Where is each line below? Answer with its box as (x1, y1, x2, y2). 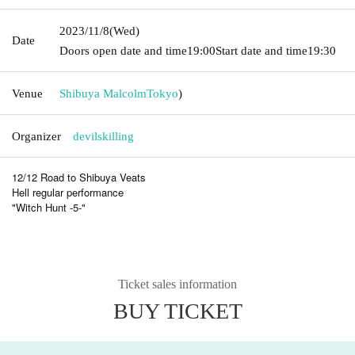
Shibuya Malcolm (59, 86, 147, 100)
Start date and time (216, 44, 307, 57)
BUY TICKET (113, 298, 242, 323)
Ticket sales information (118, 277, 237, 291)
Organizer (12, 129, 61, 143)
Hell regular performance (12, 184, 124, 200)
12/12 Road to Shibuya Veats (12, 169, 146, 185)
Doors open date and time (59, 44, 187, 57)
